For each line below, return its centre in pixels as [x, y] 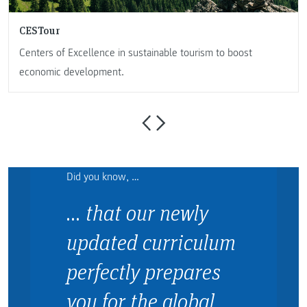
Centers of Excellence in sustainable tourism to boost [136, 52]
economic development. [72, 72]
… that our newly [137, 212]
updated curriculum [151, 242]
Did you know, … [102, 177]
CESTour [39, 29]
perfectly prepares [143, 271]
